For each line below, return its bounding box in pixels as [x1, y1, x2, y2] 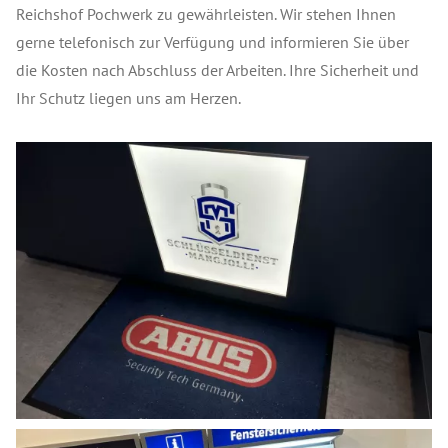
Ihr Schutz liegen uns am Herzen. [16, 88, 241, 108]
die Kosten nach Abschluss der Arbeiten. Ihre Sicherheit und [16, 60, 419, 80]
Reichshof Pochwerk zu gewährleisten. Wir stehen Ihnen [16, 4, 396, 24]
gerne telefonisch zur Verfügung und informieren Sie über [16, 32, 409, 52]
